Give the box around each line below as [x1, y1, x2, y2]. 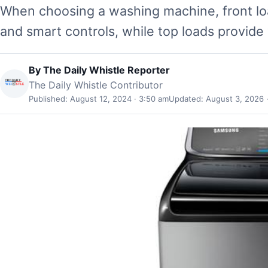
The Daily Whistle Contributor [29, 78, 163, 91]
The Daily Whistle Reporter [43, 63, 170, 76]
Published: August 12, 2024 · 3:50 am [29, 93, 169, 103]
